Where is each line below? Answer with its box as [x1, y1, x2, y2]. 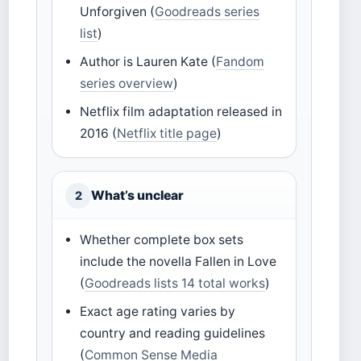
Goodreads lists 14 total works [85, 276, 266, 292]
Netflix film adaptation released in [80, 104, 283, 120]
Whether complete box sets [80, 232, 244, 248]
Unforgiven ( [80, 4, 156, 20]
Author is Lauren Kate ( [80, 54, 217, 70]
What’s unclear [91, 188, 184, 204]
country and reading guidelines [80, 326, 266, 342]
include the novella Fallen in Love [80, 254, 277, 270]
